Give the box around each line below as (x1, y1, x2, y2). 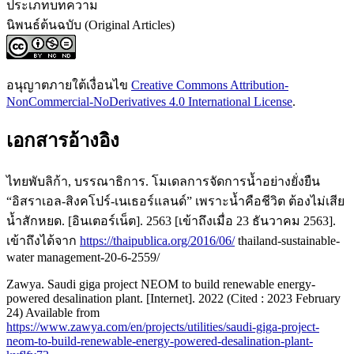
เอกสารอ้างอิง (6, 130, 119, 152)
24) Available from (6, 305, 100, 319)
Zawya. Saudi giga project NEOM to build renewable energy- (6, 277, 315, 291)
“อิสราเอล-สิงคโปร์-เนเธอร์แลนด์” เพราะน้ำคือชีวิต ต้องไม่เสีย (6, 194, 345, 208)
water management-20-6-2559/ (6, 250, 160, 264)
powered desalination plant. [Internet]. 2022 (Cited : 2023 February (6, 291, 341, 305)
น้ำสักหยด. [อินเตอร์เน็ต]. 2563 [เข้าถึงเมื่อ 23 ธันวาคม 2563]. (6, 213, 336, 228)
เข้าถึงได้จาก (6, 233, 80, 247)
